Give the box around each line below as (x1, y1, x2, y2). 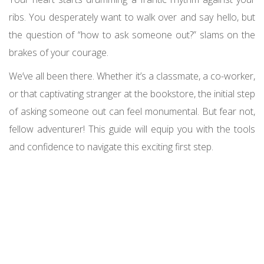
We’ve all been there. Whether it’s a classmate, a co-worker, (9, 70, 255, 83)
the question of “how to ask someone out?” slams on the (9, 28, 255, 42)
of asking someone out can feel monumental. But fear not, (9, 105, 255, 118)
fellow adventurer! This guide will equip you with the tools (9, 123, 255, 136)
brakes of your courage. (9, 46, 108, 60)
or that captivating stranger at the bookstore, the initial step (9, 87, 255, 101)
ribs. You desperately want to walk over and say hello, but (9, 11, 255, 24)
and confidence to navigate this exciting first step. (9, 140, 213, 154)
